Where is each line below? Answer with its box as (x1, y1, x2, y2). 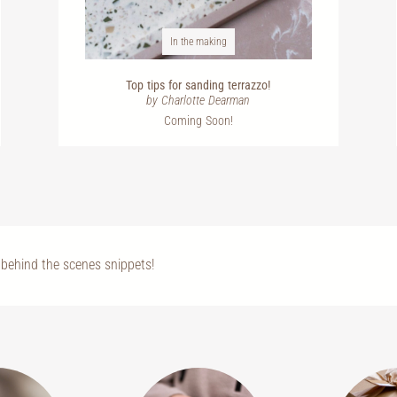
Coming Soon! (163, 113, 233, 128)
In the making (169, 35, 227, 48)
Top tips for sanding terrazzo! (126, 77, 271, 92)
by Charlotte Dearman (146, 93, 251, 108)
